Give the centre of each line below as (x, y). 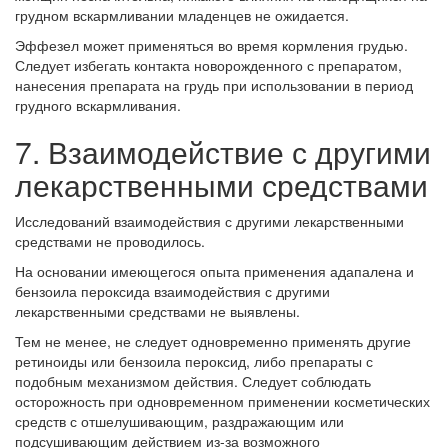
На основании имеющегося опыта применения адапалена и (214, 271)
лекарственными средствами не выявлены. (157, 311)
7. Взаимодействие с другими (223, 152)
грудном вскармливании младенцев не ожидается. (182, 15)
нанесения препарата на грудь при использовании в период (214, 85)
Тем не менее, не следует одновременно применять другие (213, 341)
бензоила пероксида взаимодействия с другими (172, 291)
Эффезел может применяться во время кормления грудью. (211, 45)
